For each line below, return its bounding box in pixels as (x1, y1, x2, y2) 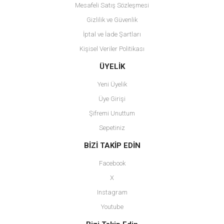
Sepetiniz (99, 124, 125, 131)
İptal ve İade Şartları (83, 30, 141, 38)
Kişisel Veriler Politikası (79, 45, 144, 52)
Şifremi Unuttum (89, 109, 135, 117)
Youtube (100, 203, 123, 210)
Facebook (98, 159, 125, 167)
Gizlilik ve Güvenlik (86, 16, 137, 23)
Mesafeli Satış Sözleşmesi (75, 1, 149, 9)
